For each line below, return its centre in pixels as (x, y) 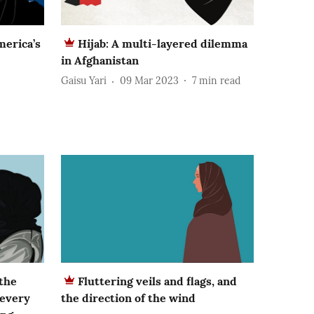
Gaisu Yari (84, 81)
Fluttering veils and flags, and (157, 281)
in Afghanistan (100, 60)
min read (220, 81)
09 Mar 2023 (149, 81)
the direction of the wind (128, 298)
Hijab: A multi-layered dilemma (163, 43)
